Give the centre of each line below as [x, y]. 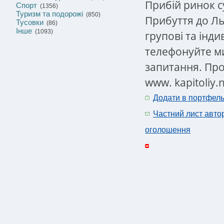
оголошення [168, 130]
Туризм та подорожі [49, 14]
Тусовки [30, 22]
